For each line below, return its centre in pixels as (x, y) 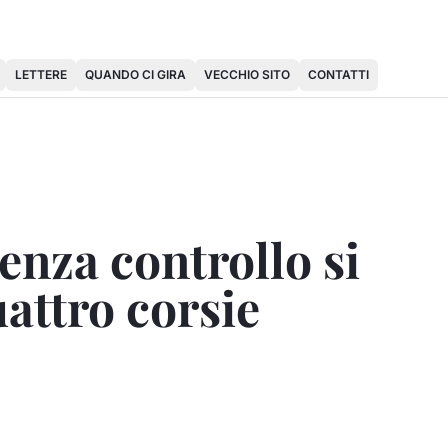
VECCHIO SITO (247, 74)
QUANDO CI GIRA (135, 74)
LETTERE (41, 74)
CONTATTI (338, 74)
